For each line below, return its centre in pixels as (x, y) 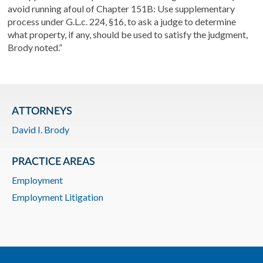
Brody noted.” (35, 47)
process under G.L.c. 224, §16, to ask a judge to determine (122, 21)
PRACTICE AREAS (53, 162)
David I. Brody (41, 129)
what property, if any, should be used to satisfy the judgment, (128, 34)
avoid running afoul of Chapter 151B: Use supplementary (122, 9)
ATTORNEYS (42, 112)
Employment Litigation (58, 197)
